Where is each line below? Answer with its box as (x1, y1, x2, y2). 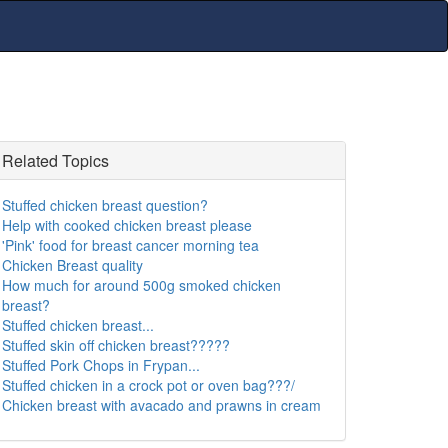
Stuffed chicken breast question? (2, 195, 208, 215)
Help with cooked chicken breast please (2, 215, 252, 235)
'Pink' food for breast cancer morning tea (2, 235, 259, 255)
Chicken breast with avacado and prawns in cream (2, 395, 321, 415)
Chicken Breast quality (2, 255, 143, 275)
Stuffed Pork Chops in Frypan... (2, 355, 200, 375)
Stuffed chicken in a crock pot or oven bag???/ (2, 375, 295, 395)
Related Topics (2, 149, 109, 172)
